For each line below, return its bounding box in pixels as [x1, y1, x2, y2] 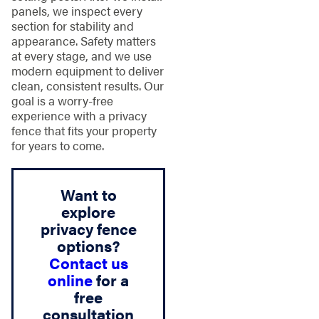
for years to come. [11, 136, 104, 154]
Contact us [48, 251, 128, 273]
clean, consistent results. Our [11, 76, 164, 94]
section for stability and [11, 16, 134, 34]
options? [56, 234, 120, 256]
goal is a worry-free [11, 91, 113, 109]
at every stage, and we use [11, 46, 152, 64]
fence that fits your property [11, 121, 157, 139]
